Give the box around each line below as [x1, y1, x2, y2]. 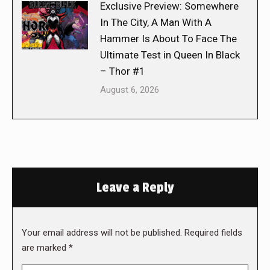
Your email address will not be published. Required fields [22, 227, 242, 239]
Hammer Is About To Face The [100, 33, 237, 45]
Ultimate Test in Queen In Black [100, 49, 240, 61]
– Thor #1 [100, 65, 145, 78]
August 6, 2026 [100, 84, 159, 96]
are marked [22, 242, 69, 254]
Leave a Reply [96, 180, 174, 196]
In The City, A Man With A [100, 16, 212, 29]
